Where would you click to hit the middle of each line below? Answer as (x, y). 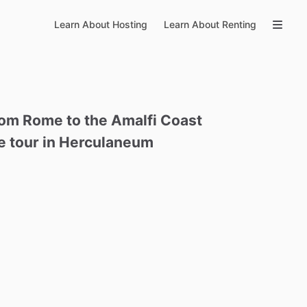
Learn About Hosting (101, 24)
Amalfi (134, 120)
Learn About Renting (210, 24)
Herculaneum (107, 142)
